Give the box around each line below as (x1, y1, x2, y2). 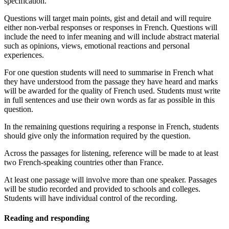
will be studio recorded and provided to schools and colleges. (4, 184, 200, 193)
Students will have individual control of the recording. (4, 193, 177, 202)
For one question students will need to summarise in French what (4, 67, 213, 77)
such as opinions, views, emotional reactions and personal (4, 41, 190, 50)
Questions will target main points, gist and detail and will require (4, 13, 211, 22)
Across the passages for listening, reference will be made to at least (4, 148, 218, 157)
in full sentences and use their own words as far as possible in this (4, 95, 215, 104)
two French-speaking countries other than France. (4, 157, 164, 167)
